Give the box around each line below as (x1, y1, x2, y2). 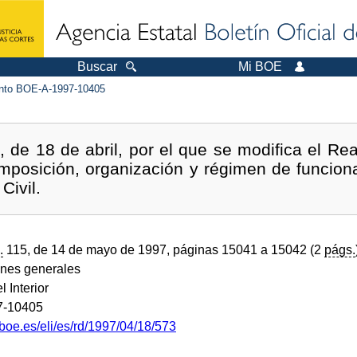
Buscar (77, 60, 117, 73)
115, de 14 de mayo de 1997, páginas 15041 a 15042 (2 (3, 242, 324, 257)
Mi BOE (238, 60, 282, 73)
